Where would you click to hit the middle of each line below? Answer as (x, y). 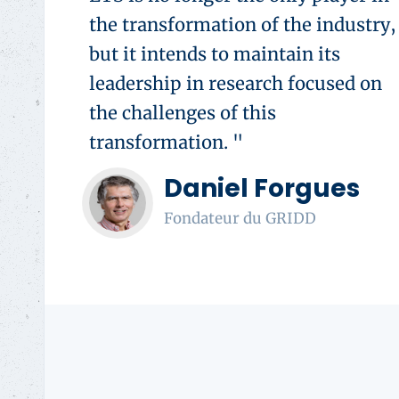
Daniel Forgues (262, 188)
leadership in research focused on (236, 83)
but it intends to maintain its (215, 53)
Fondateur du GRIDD (240, 218)
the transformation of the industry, (243, 24)
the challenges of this (183, 112)
